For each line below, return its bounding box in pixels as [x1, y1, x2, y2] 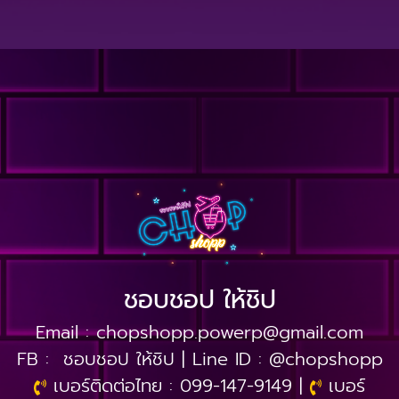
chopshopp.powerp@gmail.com [96, 319, 363, 346]
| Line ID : [174, 346, 269, 372]
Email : [36, 319, 96, 346]
